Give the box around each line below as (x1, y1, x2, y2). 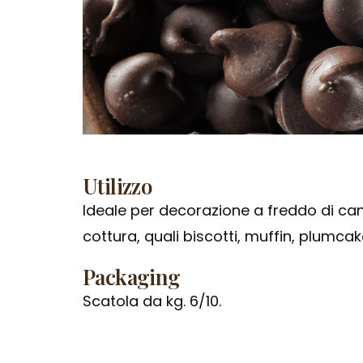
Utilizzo (83, 172, 152, 200)
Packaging (83, 263, 181, 291)
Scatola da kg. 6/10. (83, 291, 221, 311)
